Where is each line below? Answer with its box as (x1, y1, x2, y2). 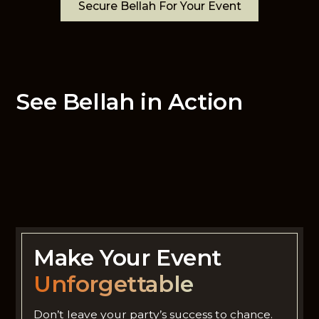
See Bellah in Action (16, 88, 243, 115)
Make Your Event (33, 244, 222, 271)
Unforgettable (33, 270, 194, 298)
